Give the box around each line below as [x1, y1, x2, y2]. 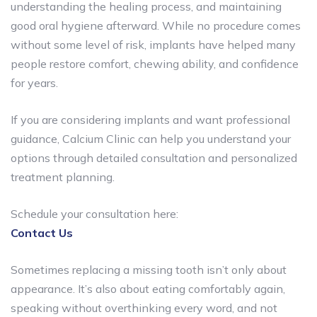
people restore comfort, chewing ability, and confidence [11, 56, 299, 71]
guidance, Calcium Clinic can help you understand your [11, 131, 291, 146]
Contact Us [11, 225, 73, 240]
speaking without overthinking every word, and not [11, 300, 277, 315]
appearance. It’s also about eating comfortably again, [11, 281, 285, 296]
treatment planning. [11, 169, 115, 184]
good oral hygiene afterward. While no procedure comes [11, 18, 301, 33]
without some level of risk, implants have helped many [11, 37, 296, 52]
